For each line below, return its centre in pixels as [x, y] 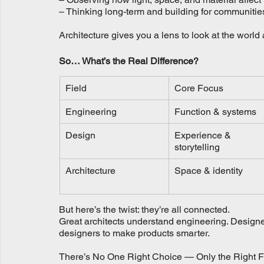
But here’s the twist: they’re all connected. [144, 209]
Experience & [204, 135]
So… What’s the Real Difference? [129, 61]
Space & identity [209, 170]
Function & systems [215, 111]
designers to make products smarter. [134, 233]
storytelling [197, 147]
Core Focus [199, 88]
